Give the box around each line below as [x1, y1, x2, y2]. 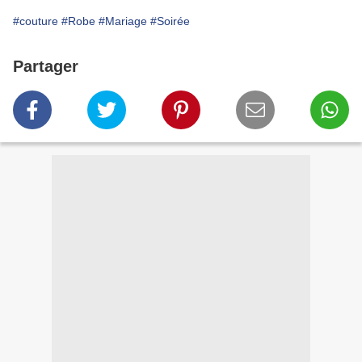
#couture [13, 15, 58, 28]
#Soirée [150, 15, 190, 28]
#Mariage [99, 15, 147, 28]
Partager [13, 57, 78, 76]
